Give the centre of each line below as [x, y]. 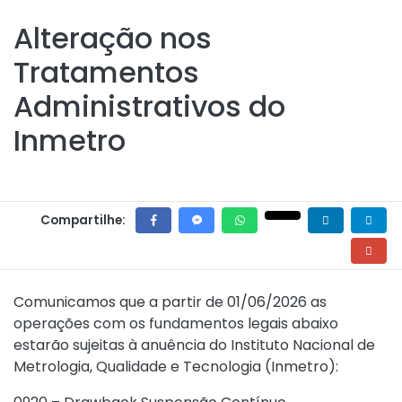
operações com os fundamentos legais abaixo [176, 323]
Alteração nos [113, 38]
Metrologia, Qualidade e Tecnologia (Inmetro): [176, 367]
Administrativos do [149, 106]
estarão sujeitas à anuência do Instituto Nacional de [194, 345]
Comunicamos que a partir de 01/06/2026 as [170, 302]
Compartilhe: [83, 220]
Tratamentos [106, 72]
